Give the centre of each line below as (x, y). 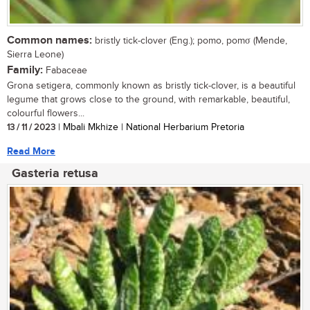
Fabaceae (65, 70)
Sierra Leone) (35, 54)
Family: (25, 70)
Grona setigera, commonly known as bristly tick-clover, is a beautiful (151, 85)
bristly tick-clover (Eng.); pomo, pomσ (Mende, (190, 40)
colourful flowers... (46, 113)
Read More (31, 151)
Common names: (49, 40)
